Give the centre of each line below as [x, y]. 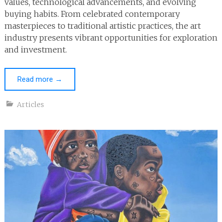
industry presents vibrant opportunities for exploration [111, 37]
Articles [30, 104]
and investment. [35, 49]
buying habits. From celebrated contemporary [92, 14]
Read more [36, 79]
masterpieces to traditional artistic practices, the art [102, 26]
